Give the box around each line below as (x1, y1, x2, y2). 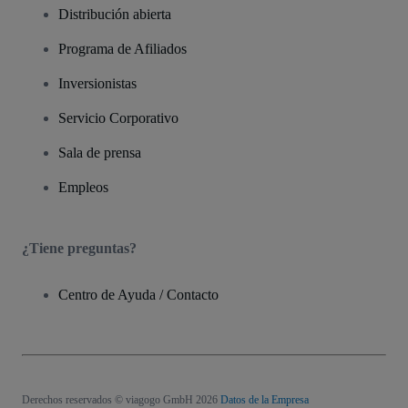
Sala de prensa (58, 144, 141, 160)
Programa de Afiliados (58, 40, 187, 56)
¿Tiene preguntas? (22, 240, 137, 256)
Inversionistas (58, 75, 137, 91)
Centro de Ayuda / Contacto (58, 286, 219, 302)
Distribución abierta (58, 5, 171, 22)
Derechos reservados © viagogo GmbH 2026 (22, 393, 218, 406)
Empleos (58, 178, 108, 195)
